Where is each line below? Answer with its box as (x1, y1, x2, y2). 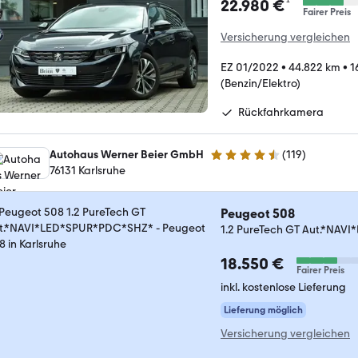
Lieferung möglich (224, 304, 303, 316)
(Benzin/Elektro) (221, 76, 300, 90)
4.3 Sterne (209, 154, 261, 168)
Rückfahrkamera (238, 105, 324, 119)
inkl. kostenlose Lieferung (221, 280, 346, 294)
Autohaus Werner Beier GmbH (50, 147, 204, 161)
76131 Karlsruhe (50, 163, 125, 177)
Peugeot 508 (221, 205, 295, 221)
